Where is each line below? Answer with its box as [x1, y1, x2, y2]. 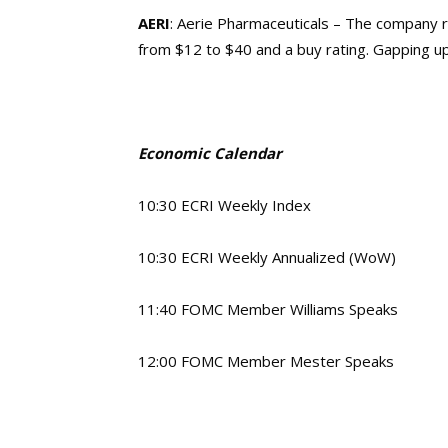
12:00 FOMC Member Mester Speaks [138, 351, 394, 371]
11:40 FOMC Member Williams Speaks [138, 299, 398, 319]
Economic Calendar [138, 143, 282, 163]
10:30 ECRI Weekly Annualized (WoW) [138, 247, 396, 267]
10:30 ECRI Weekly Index [138, 195, 311, 215]
